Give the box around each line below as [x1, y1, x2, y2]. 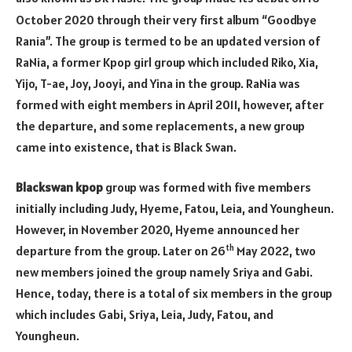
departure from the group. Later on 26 [16, 243, 225, 259]
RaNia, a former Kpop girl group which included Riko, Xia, [16, 53, 318, 70]
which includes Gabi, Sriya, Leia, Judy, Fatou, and [16, 306, 273, 323]
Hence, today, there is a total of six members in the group [16, 285, 332, 302]
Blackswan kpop [16, 179, 103, 196]
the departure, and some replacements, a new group [16, 117, 305, 134]
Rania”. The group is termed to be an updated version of [16, 32, 321, 49]
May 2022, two [234, 243, 316, 259]
